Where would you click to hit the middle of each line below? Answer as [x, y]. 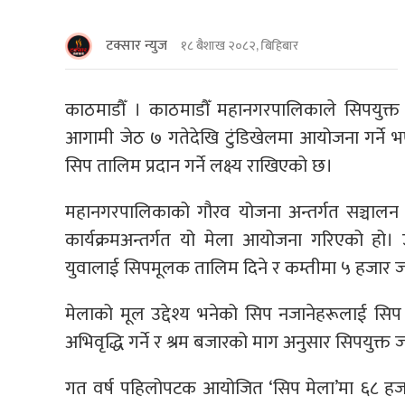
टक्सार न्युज [137, 45]
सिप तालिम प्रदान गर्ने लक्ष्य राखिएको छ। [199, 165]
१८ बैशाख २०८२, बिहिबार [240, 46]
